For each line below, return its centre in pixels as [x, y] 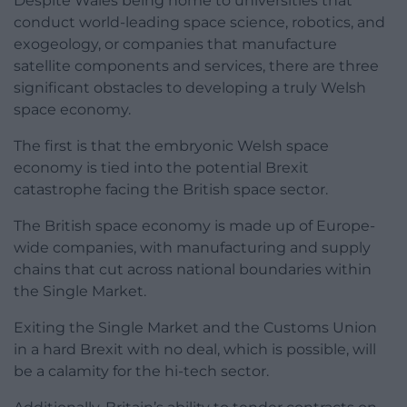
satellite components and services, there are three [196, 66]
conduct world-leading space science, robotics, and [199, 23]
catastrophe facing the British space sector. [171, 190]
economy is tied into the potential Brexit [161, 168]
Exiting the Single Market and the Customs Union [195, 328]
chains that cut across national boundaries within [193, 270]
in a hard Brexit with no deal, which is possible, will [195, 350]
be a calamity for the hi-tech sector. [141, 372]
